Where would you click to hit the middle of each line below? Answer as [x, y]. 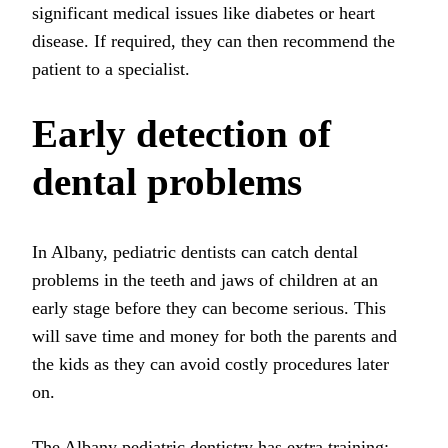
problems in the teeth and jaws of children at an [205, 280]
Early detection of [181, 134]
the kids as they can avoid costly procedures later [210, 364]
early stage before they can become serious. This [209, 308]
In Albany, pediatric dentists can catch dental [195, 252]
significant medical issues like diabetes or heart [203, 13]
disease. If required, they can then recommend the [213, 41]
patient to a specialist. [111, 69]
